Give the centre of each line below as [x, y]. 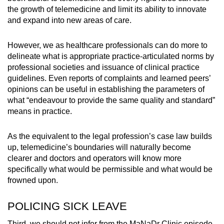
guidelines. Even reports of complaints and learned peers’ [109, 78]
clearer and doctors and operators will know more [94, 158]
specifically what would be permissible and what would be [110, 169]
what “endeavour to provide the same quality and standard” [111, 100]
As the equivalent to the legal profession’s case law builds [110, 136]
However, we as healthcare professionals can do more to [107, 45]
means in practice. [40, 111]
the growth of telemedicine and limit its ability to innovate [107, 9]
